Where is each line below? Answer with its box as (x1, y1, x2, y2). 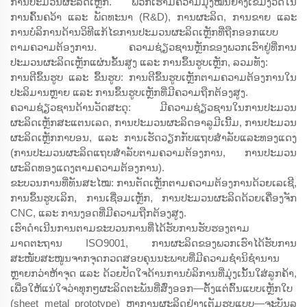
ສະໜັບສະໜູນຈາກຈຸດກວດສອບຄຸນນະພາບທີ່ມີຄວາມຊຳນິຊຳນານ (10, 251, 280, 264)
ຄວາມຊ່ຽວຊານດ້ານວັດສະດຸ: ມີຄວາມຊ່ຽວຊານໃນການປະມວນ (10, 101, 297, 113)
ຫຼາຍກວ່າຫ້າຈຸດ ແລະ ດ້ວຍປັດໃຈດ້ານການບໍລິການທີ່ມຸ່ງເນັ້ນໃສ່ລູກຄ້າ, (10, 267, 297, 279)
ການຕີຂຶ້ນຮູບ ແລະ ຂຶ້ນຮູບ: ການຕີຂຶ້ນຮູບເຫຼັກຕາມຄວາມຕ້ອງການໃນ (10, 71, 297, 83)
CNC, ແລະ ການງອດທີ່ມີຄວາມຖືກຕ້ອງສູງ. (10, 206, 186, 219)
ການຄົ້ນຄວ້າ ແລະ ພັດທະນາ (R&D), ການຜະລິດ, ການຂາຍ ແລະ (10, 10, 297, 23)
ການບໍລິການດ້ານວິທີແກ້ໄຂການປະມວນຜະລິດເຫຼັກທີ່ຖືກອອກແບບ (10, 25, 278, 38)
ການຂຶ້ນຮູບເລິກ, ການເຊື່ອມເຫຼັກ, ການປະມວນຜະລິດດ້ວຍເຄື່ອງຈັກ (10, 191, 297, 204)
